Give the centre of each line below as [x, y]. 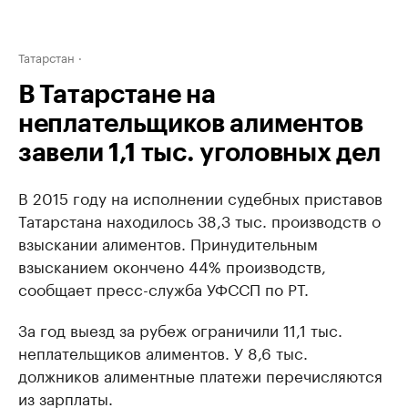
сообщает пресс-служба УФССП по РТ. [163, 288]
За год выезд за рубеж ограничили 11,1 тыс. [180, 329]
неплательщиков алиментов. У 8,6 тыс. [163, 352]
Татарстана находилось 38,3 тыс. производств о [199, 219]
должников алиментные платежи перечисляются [200, 374]
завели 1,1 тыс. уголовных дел [199, 153]
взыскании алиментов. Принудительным [168, 242]
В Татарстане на [117, 95]
